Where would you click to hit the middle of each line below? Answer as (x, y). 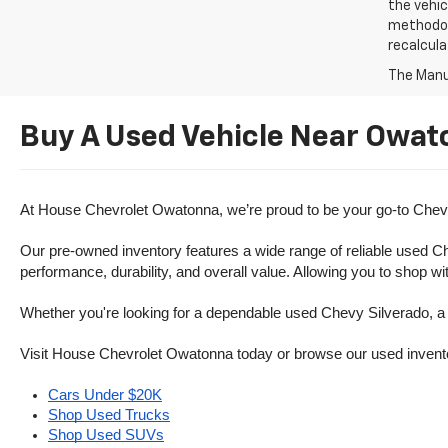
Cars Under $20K (105, 395)
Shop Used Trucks (109, 415)
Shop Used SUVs (106, 435)
